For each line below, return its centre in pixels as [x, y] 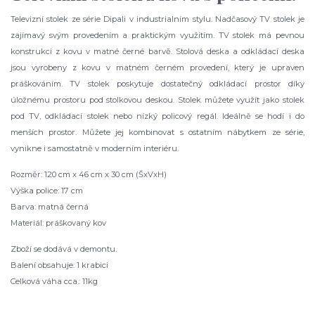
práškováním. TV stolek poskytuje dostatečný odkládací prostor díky [157, 83]
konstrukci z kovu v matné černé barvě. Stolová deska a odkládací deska [157, 51]
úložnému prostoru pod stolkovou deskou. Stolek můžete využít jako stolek [157, 99]
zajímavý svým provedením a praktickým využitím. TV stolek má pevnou [157, 35]
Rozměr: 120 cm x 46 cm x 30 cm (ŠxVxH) [89, 174]
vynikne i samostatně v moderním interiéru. [95, 148]
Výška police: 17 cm [47, 190]
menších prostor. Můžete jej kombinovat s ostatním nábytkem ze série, [157, 132]
